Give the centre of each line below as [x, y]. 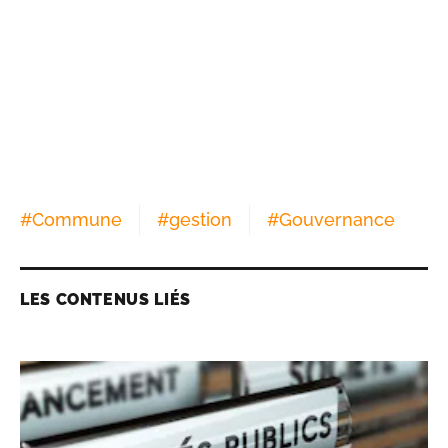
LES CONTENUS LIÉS [105, 300]
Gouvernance [337, 220]
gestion [200, 220]
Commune [77, 220]
